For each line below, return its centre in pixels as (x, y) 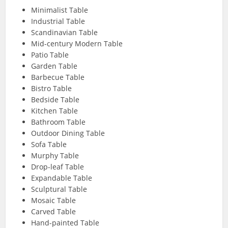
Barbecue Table (58, 77)
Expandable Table (62, 178)
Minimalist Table (60, 10)
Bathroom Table (59, 122)
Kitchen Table (55, 111)
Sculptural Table (59, 189)
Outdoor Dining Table (68, 133)
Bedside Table (55, 99)
